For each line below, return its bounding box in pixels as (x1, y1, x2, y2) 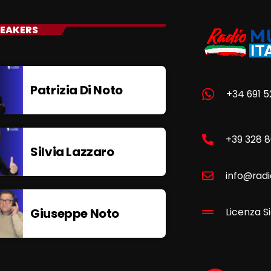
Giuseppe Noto (30, 205, 119, 223)
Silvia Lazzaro (30, 143, 114, 161)
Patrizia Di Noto (30, 82, 123, 99)
